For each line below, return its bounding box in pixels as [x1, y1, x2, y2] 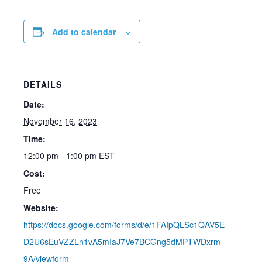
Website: [23, 202, 58, 213]
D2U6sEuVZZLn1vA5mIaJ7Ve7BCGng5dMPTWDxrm [23, 236, 220, 247]
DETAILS [23, 78, 62, 90]
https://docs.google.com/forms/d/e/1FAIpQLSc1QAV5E [23, 219, 225, 230]
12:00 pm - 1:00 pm [23, 150, 99, 161]
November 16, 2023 [23, 115, 97, 127]
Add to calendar [52, 26, 116, 37]
